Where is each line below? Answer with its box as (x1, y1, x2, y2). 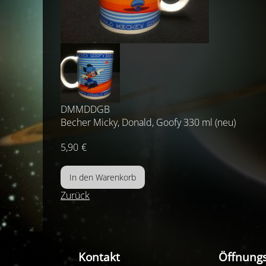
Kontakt (78, 249, 120, 264)
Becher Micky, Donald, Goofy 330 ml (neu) (61, 116, 236, 129)
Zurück (61, 189, 90, 202)
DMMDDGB (61, 103, 110, 116)
